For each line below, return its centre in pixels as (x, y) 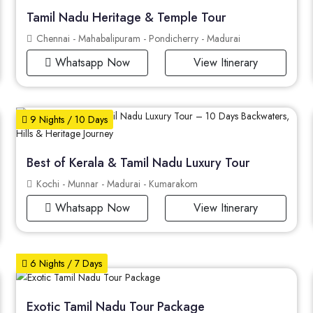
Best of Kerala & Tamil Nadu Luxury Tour (138, 162)
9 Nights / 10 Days (67, 119)
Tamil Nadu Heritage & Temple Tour (126, 17)
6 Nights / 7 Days (64, 264)
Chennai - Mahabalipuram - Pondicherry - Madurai (137, 38)
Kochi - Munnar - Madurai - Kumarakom (115, 183)
